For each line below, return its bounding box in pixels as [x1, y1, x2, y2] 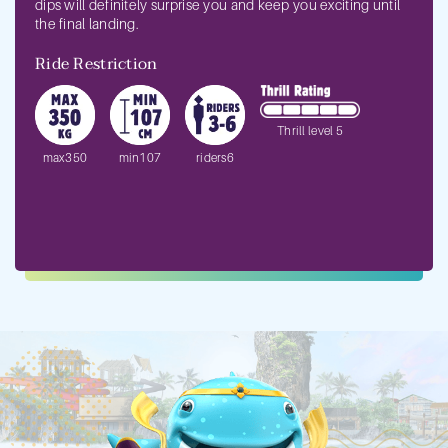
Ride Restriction [35, 49, 158, 78]
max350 [42, 149, 88, 165]
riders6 [196, 149, 234, 165]
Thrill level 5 [277, 122, 343, 138]
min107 [118, 149, 162, 165]
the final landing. [35, 14, 140, 32]
